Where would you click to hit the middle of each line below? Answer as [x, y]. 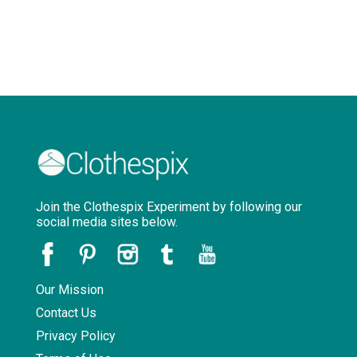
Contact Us [66, 312]
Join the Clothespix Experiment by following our [169, 206]
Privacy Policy [75, 335]
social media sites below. [106, 222]
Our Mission [69, 289]
